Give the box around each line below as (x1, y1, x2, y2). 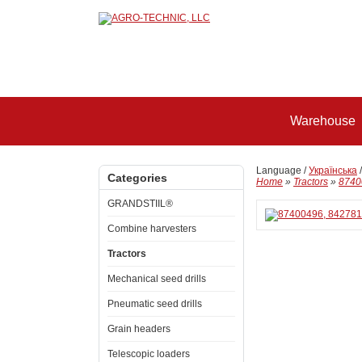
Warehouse (290, 114, 356, 128)
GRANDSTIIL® (107, 198, 173, 209)
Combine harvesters (107, 223, 196, 234)
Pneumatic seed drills (107, 298, 202, 309)
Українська (309, 165, 357, 176)
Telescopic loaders (107, 348, 190, 360)
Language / (256, 165, 309, 176)
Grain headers (107, 323, 170, 335)
